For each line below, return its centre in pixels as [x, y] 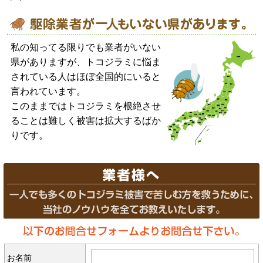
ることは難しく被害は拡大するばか [85, 121]
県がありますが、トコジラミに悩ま [85, 62]
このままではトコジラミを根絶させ [85, 106]
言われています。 [48, 91]
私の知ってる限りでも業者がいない [85, 47]
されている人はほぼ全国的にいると [85, 77]
